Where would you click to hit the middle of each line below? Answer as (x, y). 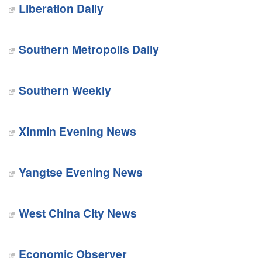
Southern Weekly (65, 90)
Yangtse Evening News (80, 172)
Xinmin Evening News (77, 131)
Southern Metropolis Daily (89, 49)
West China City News (77, 213)
